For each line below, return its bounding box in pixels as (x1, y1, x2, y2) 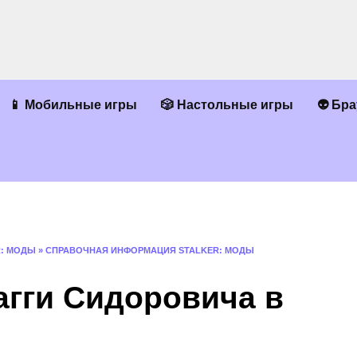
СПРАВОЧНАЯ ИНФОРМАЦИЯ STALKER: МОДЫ (45, 245, 254, 255)
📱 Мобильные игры (9, 98, 137, 112)
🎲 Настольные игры (161, 98, 293, 112)
